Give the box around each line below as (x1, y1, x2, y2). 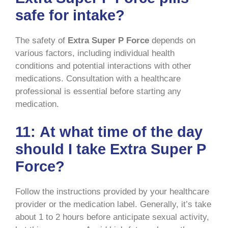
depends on (149, 35, 195, 45)
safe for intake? (15, 7, 125, 23)
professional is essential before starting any (15, 86, 181, 96)
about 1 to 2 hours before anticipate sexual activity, (15, 212, 209, 222)
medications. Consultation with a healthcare (15, 73, 181, 83)
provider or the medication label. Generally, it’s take (15, 199, 211, 210)
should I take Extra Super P (15, 141, 206, 158)
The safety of (15, 35, 68, 45)
